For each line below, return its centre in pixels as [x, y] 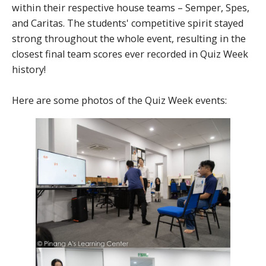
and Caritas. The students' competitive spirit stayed [128, 23]
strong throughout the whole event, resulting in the [129, 39]
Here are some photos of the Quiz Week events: [119, 101]
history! [29, 70]
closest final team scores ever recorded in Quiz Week [130, 54]
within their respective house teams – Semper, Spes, [131, 8]
